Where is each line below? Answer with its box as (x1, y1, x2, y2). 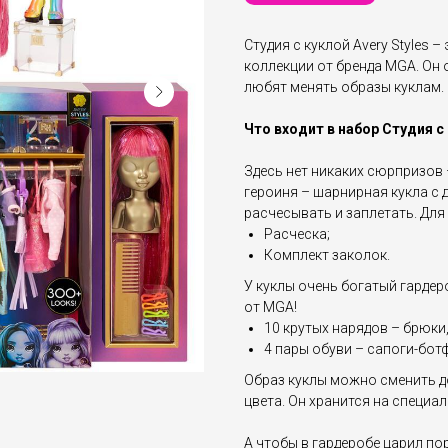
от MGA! (244, 299, 297, 316)
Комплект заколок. (264, 247, 390, 264)
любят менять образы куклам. (244, 79, 444, 96)
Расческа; (264, 226, 330, 243)
